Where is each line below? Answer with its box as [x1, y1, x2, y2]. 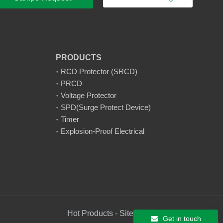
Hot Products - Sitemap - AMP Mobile [65, 209, 198, 218]
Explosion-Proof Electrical [60, 126, 144, 135]
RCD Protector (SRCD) [60, 67, 137, 76]
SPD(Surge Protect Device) [60, 103, 151, 111]
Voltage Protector [60, 91, 116, 100]
